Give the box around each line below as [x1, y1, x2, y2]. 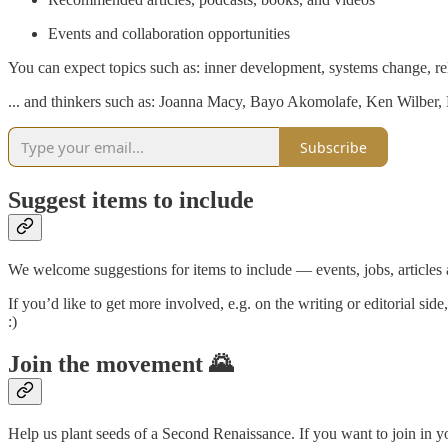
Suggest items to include [8, 187, 254, 214]
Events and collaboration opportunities [48, 25, 290, 43]
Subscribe [300, 137, 367, 157]
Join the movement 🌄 [8, 350, 233, 377]
